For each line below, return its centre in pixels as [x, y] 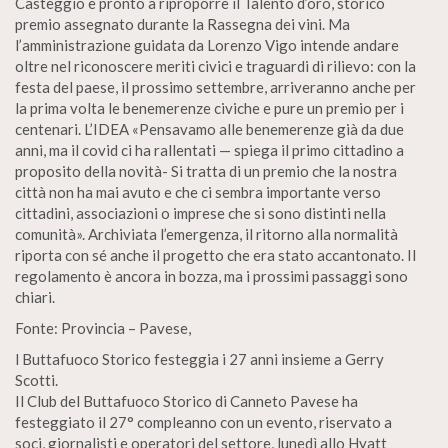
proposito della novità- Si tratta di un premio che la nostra [206, 171]
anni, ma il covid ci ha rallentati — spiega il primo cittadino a [209, 150]
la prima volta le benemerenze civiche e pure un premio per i [209, 108]
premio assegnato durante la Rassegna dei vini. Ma [182, 24]
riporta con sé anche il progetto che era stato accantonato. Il [215, 255]
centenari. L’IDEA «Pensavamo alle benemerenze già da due [209, 129]
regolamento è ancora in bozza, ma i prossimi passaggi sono [211, 276]
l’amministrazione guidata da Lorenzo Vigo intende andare [207, 45]
